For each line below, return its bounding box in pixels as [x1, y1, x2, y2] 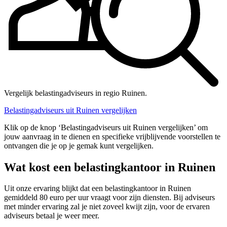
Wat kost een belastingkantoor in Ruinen [4, 160, 215, 174]
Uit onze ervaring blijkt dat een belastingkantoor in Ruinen [4, 184, 191, 193]
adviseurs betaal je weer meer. [4, 211, 99, 220]
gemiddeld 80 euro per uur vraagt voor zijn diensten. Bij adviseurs [4, 193, 215, 202]
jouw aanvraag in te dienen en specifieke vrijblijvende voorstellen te [4, 132, 220, 141]
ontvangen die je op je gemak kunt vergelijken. [4, 141, 154, 150]
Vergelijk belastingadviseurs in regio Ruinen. [4, 88, 147, 97]
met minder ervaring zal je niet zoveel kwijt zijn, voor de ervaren [4, 202, 210, 211]
